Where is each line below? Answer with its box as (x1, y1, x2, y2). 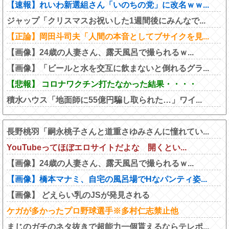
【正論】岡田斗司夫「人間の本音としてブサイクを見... (7, 32, 209, 41)
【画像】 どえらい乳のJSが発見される (7, 190, 150, 199)
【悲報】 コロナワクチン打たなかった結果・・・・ (7, 79, 197, 88)
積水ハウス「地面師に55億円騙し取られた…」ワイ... (7, 95, 202, 104)
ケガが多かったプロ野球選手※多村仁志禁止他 (7, 206, 178, 215)
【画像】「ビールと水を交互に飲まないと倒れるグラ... (7, 63, 209, 73)
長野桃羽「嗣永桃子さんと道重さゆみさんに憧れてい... (7, 127, 209, 136)
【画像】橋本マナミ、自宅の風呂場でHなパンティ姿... (7, 174, 207, 184)
